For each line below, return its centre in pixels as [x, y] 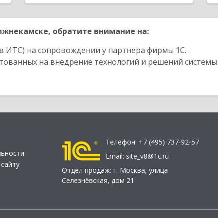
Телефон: [122, 142]
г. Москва [129, 170]
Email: [116, 156]
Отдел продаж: [88, 170]
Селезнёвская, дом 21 [98, 181]
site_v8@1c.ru [147, 156]
